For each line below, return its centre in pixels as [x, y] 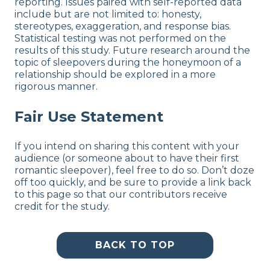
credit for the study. [62, 207]
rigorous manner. [56, 87]
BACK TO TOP [135, 245]
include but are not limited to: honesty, [108, 14]
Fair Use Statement [89, 117]
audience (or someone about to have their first [127, 159]
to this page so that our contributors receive [121, 195]
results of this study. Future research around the [132, 51]
